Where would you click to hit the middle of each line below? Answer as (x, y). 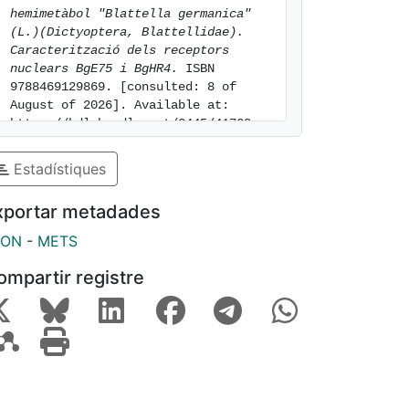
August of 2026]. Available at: (120, 105)
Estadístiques (58, 168)
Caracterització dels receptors (120, 50)
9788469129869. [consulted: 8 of (123, 87)
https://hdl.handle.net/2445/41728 (131, 123)
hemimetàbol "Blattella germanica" (131, 14)
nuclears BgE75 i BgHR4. (94, 68)
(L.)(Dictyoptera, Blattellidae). (127, 32)
